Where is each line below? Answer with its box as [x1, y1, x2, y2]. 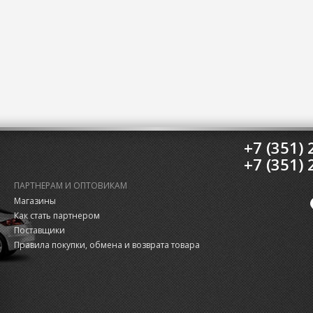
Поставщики [13, 224, 65, 236]
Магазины [13, 195, 56, 207]
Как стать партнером [13, 210, 100, 221]
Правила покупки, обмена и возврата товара [13, 239, 200, 251]
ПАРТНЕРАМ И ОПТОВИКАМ [13, 180, 127, 191]
